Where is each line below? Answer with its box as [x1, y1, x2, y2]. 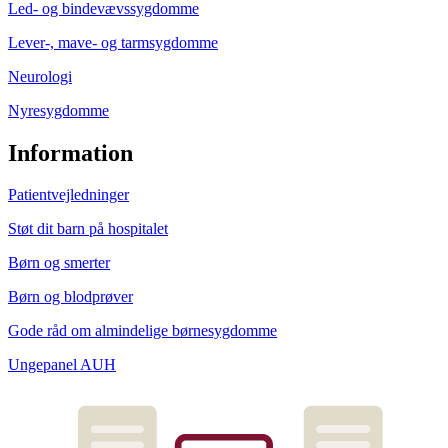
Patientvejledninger [8, 186, 129, 204]
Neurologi [8, 67, 72, 85]
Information [8, 139, 133, 166]
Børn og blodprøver [8, 288, 133, 306]
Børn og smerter [8, 254, 110, 272]
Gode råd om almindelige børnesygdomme [8, 322, 277, 340]
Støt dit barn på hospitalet [8, 220, 168, 238]
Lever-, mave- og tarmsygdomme [8, 33, 218, 51]
